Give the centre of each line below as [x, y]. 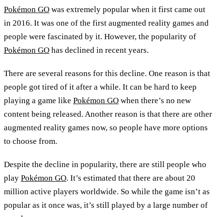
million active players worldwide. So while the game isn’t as [107, 192]
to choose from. [31, 141]
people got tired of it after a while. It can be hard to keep [100, 87]
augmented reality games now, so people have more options [106, 128]
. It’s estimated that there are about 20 [131, 178]
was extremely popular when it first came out [127, 10]
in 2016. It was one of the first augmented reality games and [106, 23]
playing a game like [39, 101]
